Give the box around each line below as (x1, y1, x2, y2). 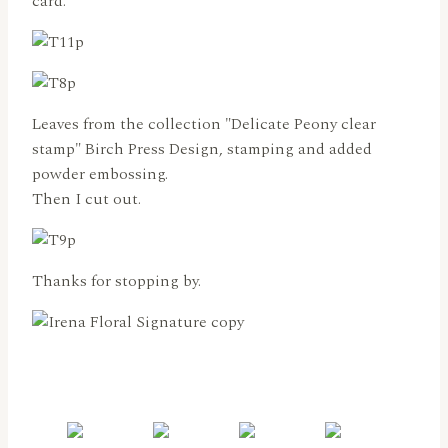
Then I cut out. (32, 187, 141, 212)
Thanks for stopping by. (32, 269, 201, 294)
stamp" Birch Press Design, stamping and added (32, 137, 372, 162)
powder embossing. (32, 162, 168, 187)
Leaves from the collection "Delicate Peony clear (32, 112, 376, 137)
